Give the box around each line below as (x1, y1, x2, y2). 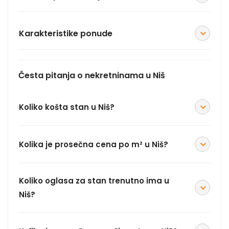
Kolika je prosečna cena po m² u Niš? (19, 139, 168, 150)
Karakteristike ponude (19, 27, 112, 39)
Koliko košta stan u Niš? (19, 101, 114, 112)
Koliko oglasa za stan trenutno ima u (19, 175, 169, 187)
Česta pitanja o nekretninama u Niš (18, 70, 165, 82)
